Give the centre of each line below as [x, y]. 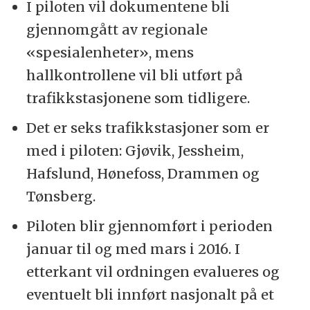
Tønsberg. [61, 196]
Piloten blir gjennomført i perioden [149, 226]
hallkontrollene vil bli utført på [134, 75]
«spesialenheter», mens [110, 52]
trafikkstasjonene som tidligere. [138, 98]
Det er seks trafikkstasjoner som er [147, 127]
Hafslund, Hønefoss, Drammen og [143, 173]
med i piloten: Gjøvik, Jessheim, [135, 150]
